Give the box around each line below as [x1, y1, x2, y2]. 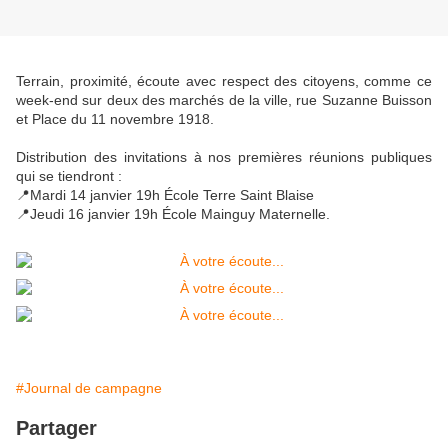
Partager [16, 417, 97, 440]
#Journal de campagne [16, 380, 162, 397]
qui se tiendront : [16, 168, 122, 185]
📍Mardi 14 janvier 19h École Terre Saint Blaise [16, 187, 314, 204]
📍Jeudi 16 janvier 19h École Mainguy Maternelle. [16, 206, 330, 223]
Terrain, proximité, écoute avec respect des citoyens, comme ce [16, 73, 432, 90]
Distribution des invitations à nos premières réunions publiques [16, 149, 432, 166]
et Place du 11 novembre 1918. [16, 111, 218, 128]
